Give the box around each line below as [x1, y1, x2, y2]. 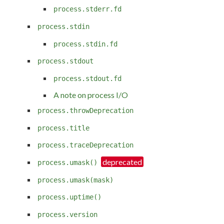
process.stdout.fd [53, 74, 121, 82]
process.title [37, 123, 89, 132]
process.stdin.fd [53, 39, 117, 48]
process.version [37, 210, 97, 219]
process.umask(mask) [37, 175, 113, 184]
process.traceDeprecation [37, 141, 133, 149]
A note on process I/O [53, 89, 128, 99]
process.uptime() [37, 193, 101, 201]
